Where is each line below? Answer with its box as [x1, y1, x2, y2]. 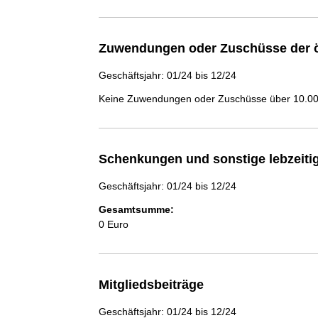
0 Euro [98, 218, 128, 230]
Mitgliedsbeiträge [98, 277, 204, 292]
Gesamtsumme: [98, 203, 174, 215]
